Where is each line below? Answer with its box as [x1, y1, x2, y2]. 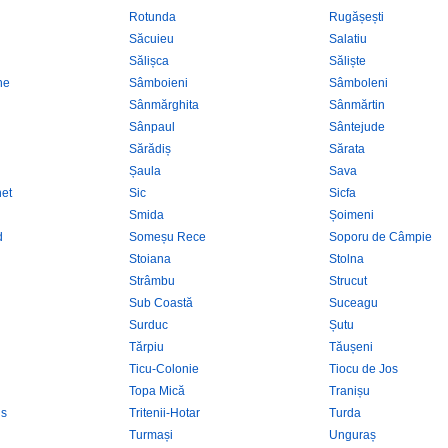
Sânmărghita [129, 98, 199, 112]
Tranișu [329, 384, 370, 398]
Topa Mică [129, 384, 185, 398]
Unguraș [329, 428, 376, 442]
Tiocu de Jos [329, 362, 398, 376]
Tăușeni [329, 340, 373, 354]
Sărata [329, 142, 365, 156]
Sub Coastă [129, 296, 193, 310]
